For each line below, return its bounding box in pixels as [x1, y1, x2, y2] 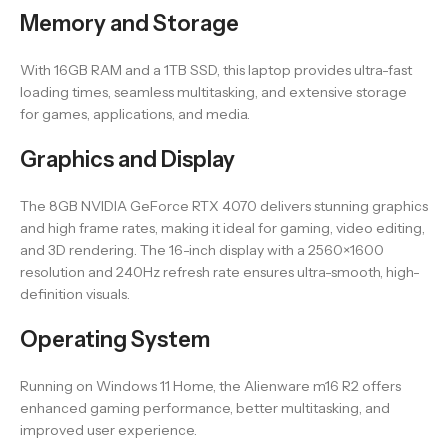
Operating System [20, 326, 210, 353]
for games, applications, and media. [20, 105, 250, 123]
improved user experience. [20, 421, 197, 439]
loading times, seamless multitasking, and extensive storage [20, 83, 407, 101]
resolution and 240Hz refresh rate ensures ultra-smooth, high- [20, 263, 420, 281]
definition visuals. [20, 285, 130, 303]
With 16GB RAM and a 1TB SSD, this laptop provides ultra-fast [20, 61, 412, 79]
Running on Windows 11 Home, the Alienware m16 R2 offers [20, 377, 401, 395]
